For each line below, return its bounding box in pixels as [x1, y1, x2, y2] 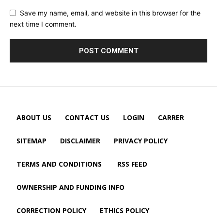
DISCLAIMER [60, 136, 100, 145]
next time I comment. [10, 19, 77, 28]
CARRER [158, 112, 184, 122]
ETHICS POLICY [100, 205, 149, 215]
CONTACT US [65, 112, 109, 122]
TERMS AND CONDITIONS [16, 159, 104, 169]
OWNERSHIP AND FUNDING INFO [16, 182, 124, 192]
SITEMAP [16, 136, 46, 145]
